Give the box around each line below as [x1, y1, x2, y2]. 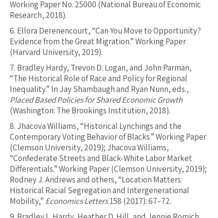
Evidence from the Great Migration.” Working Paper [10, 36, 186, 47]
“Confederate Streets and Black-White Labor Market [10, 153, 192, 164]
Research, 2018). [10, 10, 67, 21]
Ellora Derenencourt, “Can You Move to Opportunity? [17, 25, 201, 36]
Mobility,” [10, 196, 45, 207]
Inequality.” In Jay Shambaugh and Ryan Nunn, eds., [10, 84, 189, 95]
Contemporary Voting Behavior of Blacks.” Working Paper [10, 131, 206, 143]
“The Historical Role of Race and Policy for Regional [10, 73, 187, 84]
